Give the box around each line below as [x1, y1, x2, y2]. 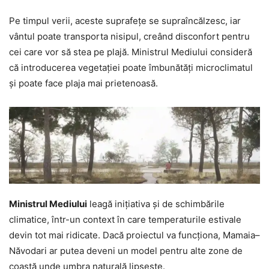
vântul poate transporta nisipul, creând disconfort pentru [9, 31, 250, 42]
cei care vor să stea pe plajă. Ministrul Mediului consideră [9, 46, 252, 58]
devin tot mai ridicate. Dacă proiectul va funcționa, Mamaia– [9, 229, 260, 241]
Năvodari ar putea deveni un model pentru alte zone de [9, 245, 243, 256]
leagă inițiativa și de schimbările [87, 198, 225, 210]
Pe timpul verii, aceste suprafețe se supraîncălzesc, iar [9, 15, 241, 26]
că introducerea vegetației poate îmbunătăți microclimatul [9, 62, 253, 73]
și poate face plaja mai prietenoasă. [9, 77, 158, 89]
